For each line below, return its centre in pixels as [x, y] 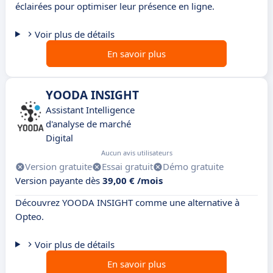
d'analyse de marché [88, 124]
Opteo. [30, 217]
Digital [59, 138]
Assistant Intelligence [90, 110]
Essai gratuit [127, 167]
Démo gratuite [193, 167]
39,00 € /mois [133, 181]
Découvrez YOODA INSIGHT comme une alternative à [127, 203]
